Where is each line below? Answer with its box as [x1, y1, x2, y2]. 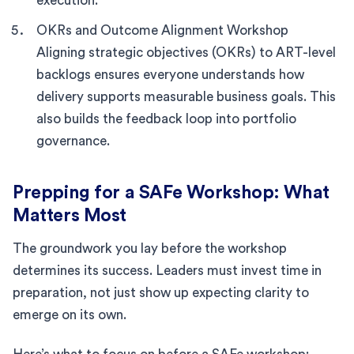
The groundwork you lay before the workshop [13, 241, 287, 255]
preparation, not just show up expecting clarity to [13, 285, 309, 299]
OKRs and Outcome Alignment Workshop [36, 23, 288, 37]
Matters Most [13, 205, 127, 224]
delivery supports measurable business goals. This [36, 89, 336, 104]
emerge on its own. [13, 307, 126, 322]
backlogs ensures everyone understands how [36, 67, 304, 81]
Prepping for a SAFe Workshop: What [13, 183, 330, 201]
